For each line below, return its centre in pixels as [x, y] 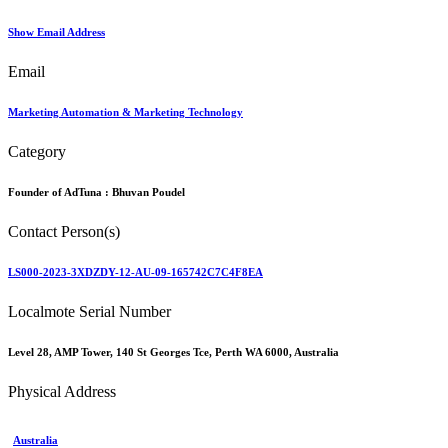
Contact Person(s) [64, 231]
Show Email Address [56, 32]
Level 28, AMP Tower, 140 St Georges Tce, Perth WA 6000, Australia [173, 351]
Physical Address [62, 391]
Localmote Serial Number [89, 311]
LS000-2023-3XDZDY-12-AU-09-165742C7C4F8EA [135, 271]
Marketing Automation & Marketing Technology [125, 112]
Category [37, 152]
